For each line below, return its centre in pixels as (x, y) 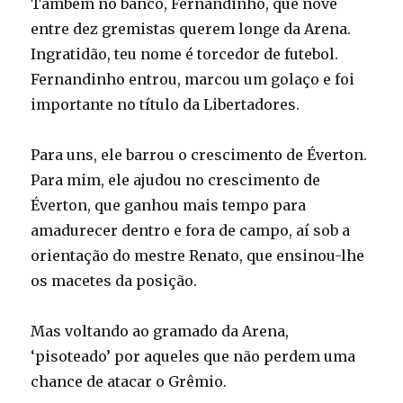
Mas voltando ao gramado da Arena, (160, 331)
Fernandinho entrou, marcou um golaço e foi (193, 80)
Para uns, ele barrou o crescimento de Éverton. (199, 155)
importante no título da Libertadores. (166, 105)
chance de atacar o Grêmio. (129, 382)
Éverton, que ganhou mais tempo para (169, 206)
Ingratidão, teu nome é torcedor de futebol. (185, 54)
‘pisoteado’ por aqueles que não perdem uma (193, 357)
